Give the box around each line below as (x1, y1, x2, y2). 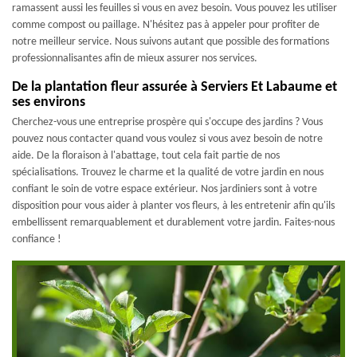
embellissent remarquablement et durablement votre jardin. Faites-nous (12, 217, 335, 229)
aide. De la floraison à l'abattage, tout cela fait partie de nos (12, 150, 280, 162)
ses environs (12, 95, 85, 110)
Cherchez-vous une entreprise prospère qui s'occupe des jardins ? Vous (12, 116, 323, 128)
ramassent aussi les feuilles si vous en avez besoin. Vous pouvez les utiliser (12, 2, 337, 14)
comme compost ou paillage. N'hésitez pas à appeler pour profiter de (12, 19, 320, 31)
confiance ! (12, 233, 61, 245)
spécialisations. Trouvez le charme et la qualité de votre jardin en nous (12, 167, 324, 178)
